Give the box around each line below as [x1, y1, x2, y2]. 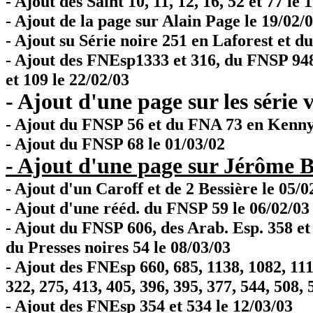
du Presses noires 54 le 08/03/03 [6, 238, 231, 256]
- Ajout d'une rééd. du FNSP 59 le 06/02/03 [6, 198, 310, 217]
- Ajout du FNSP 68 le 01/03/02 [6, 134, 225, 153]
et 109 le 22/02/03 [6, 70, 129, 89]
